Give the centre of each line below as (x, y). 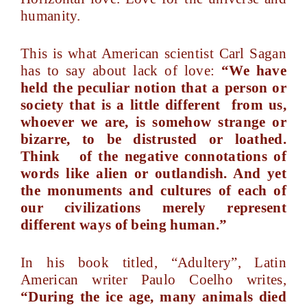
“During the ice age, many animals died (153, 297)
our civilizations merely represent (153, 208)
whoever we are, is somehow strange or (153, 122)
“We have (254, 71)
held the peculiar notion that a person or (153, 88)
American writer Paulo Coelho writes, (153, 280)
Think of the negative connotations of (153, 156)
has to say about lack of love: (121, 71)
